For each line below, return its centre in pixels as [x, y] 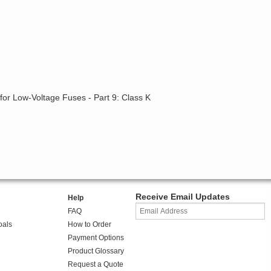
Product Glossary [96, 251]
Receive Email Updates [183, 197]
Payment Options [96, 238]
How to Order [89, 225]
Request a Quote [95, 265]
